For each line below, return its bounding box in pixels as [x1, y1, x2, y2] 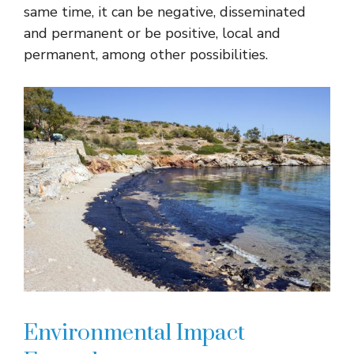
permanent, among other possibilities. [24, 44, 268, 64]
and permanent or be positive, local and [24, 23, 281, 43]
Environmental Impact [24, 318, 245, 347]
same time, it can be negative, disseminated [24, 2, 306, 21]
